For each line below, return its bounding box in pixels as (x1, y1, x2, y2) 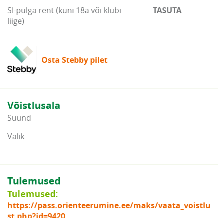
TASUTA (152, 5, 182, 16)
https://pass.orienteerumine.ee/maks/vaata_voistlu (7, 200, 211, 211)
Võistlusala (7, 99, 60, 112)
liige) (7, 16, 24, 27)
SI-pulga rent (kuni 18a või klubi (7, 5, 121, 16)
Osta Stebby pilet (41, 54, 108, 66)
